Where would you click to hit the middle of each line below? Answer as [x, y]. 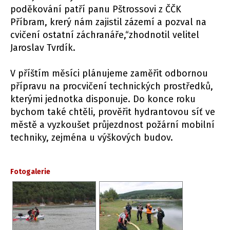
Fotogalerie [30, 172]
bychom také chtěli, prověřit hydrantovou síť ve [113, 112]
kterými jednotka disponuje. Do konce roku [103, 99]
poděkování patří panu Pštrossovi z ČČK [96, 9]
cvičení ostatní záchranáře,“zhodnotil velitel [105, 35]
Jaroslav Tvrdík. [43, 48]
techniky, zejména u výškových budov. [92, 138]
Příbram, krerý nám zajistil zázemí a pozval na [108, 22]
